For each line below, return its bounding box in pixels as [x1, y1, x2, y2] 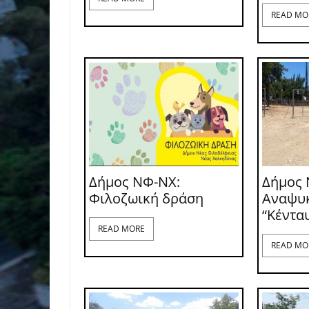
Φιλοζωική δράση [89, 188, 203, 208]
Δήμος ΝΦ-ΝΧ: [89, 172, 180, 191]
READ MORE [98, 222, 145, 235]
